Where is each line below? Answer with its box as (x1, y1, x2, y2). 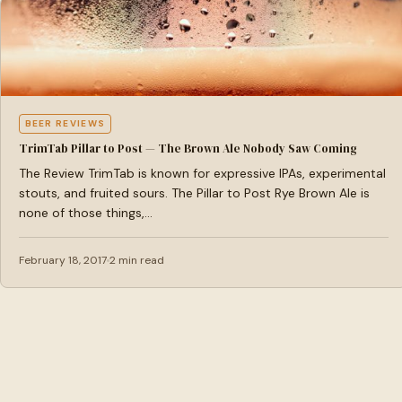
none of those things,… (19, 205, 153, 221)
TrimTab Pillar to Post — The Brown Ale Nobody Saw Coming (19, 141, 356, 156)
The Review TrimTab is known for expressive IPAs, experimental (19, 165, 386, 181)
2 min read (109, 253, 164, 267)
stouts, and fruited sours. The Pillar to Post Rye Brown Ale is (19, 185, 370, 201)
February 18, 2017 (19, 253, 107, 267)
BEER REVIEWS (24, 118, 106, 129)
